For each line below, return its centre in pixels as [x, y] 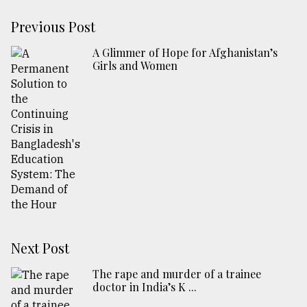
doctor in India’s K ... [145, 287]
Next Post [40, 248]
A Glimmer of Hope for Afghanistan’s [185, 53]
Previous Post [53, 27]
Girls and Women [135, 66]
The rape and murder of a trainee [177, 274]
